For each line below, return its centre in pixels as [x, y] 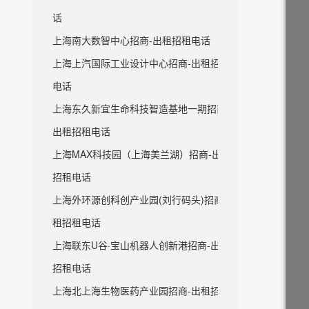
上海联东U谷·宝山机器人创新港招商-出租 [141, 245]
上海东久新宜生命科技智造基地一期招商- [141, 108]
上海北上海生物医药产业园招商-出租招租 [141, 290]
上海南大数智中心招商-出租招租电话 [131, 40]
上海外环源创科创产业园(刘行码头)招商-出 [144, 199]
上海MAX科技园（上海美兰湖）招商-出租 [142, 154]
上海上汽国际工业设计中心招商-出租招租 [141, 63]
